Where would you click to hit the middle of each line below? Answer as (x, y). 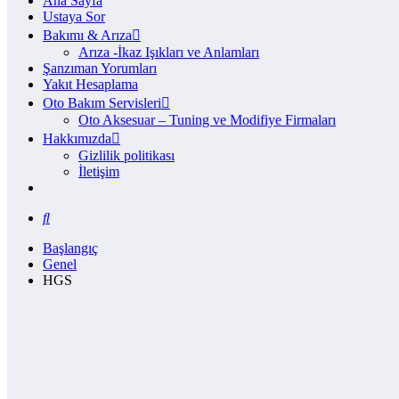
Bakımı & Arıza (87, 35)
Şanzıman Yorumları (100, 68)
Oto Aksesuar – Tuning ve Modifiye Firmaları (207, 119)
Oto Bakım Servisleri (102, 102)
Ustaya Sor (74, 16)
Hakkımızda (77, 138)
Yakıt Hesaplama (90, 84)
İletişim (99, 171)
